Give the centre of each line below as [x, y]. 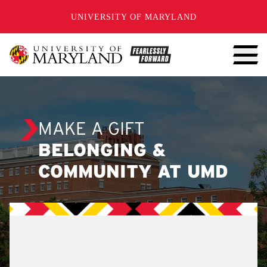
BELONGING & [102, 151]
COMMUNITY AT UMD [133, 173]
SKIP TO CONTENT [64, 11]
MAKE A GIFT [91, 130]
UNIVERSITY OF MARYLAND [133, 17]
